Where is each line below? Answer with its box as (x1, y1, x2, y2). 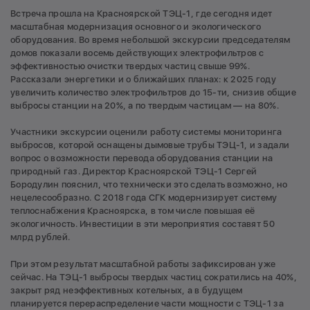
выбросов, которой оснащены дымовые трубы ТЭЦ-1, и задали (10, 140, 290, 151)
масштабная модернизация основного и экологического (10, 21, 262, 32)
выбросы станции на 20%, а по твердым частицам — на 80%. (10, 100, 279, 111)
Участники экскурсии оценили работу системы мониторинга (10, 127, 282, 138)
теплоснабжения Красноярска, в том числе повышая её (10, 206, 255, 217)
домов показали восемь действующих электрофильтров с (10, 47, 264, 58)
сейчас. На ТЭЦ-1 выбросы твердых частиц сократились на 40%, (10, 271, 297, 282)
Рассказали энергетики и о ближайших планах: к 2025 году (10, 73, 276, 84)
